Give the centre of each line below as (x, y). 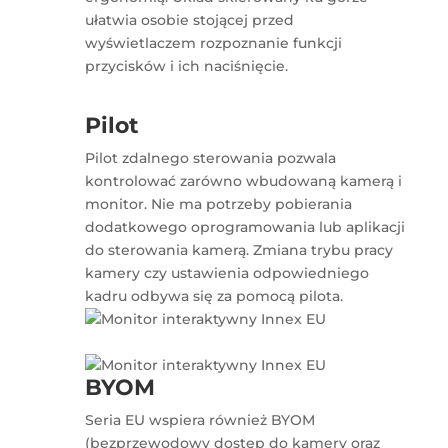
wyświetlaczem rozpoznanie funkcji (214, 43)
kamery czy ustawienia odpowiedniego (227, 273)
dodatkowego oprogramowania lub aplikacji (245, 227)
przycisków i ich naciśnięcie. (187, 66)
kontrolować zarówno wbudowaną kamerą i (244, 181)
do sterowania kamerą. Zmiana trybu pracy (239, 250)
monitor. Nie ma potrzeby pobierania (219, 204)
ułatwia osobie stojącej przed (190, 20)
